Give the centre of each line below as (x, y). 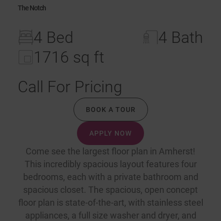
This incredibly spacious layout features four (110, 164)
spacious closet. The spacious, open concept (110, 190)
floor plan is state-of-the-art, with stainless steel (110, 203)
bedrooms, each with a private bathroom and (110, 177)
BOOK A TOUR (110, 110)
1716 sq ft (69, 57)
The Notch (32, 8)
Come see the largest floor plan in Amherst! (110, 151)
